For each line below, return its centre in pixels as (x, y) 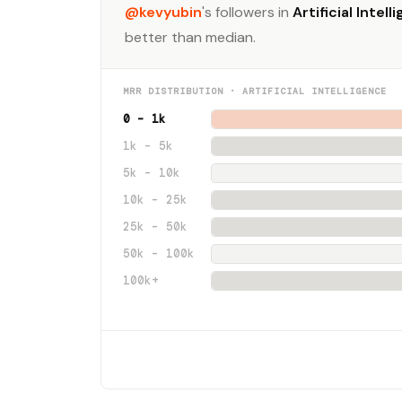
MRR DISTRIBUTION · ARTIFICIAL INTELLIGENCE (255, 91)
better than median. (190, 37)
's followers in (247, 12)
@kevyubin (163, 12)
